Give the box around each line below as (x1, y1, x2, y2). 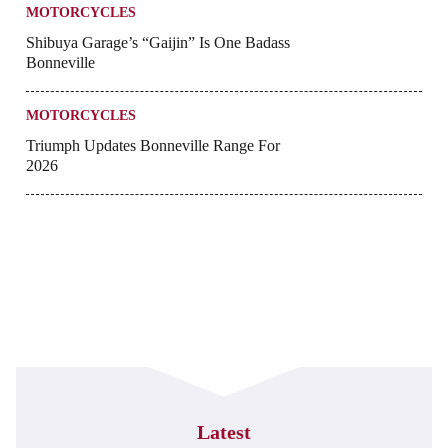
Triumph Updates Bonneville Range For (26, 137, 280, 155)
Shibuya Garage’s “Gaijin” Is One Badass (26, 34, 290, 52)
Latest (197, 421, 251, 444)
